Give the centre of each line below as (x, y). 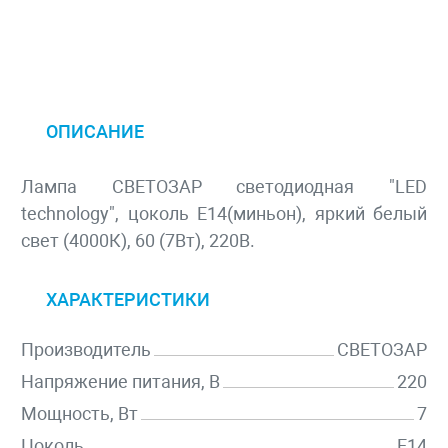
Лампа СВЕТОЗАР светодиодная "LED (224, 187)
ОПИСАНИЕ (95, 132)
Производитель (86, 350)
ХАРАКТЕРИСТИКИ (128, 300)
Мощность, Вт (79, 414)
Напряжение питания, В (120, 382)
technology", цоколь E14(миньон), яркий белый (224, 214)
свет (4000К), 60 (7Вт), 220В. (138, 241)
